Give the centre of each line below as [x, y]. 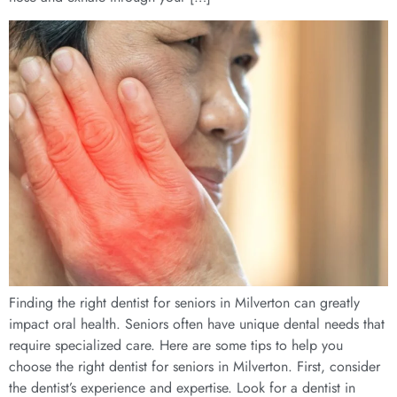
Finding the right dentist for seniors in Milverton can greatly [184, 303]
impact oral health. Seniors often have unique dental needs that [197, 324]
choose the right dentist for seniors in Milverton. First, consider [195, 367]
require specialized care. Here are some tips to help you [176, 346]
